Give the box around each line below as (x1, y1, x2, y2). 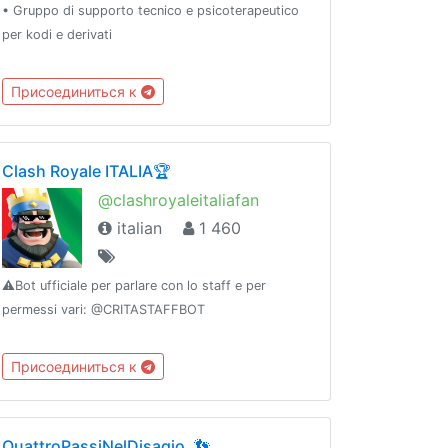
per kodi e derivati (2, 26, 112, 42)
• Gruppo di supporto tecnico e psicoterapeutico (2, 2, 299, 18)
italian (112, 217, 162, 238)
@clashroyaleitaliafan (98, 189, 259, 210)
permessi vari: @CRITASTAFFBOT (2, 301, 205, 317)
